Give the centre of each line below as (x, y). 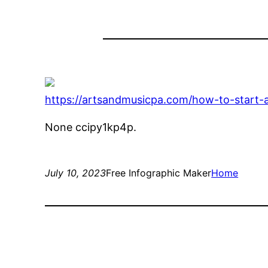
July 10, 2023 (76, 173)
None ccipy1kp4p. (91, 127)
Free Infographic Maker (159, 173)
